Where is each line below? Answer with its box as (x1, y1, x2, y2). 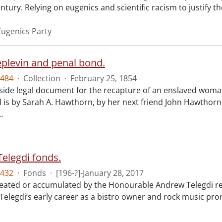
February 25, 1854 (70, 73, 137, 84)
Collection (23, 73, 60, 84)
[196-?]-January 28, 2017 (56, 167, 144, 179)
